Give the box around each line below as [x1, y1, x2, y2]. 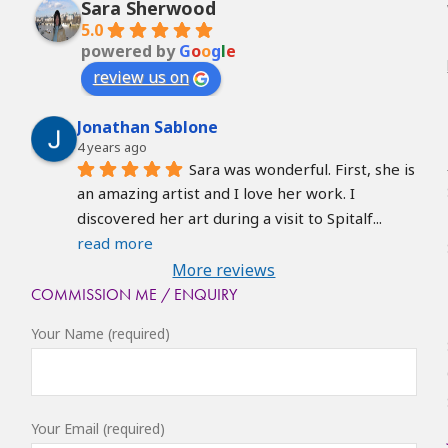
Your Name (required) [30, 323, 170, 343]
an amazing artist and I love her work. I [76, 183, 355, 204]
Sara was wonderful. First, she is [188, 158, 415, 179]
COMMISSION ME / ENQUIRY [30, 283, 237, 305]
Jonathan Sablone [76, 116, 218, 138]
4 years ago [76, 138, 147, 156]
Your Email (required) [30, 418, 165, 438]
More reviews [172, 258, 276, 281]
